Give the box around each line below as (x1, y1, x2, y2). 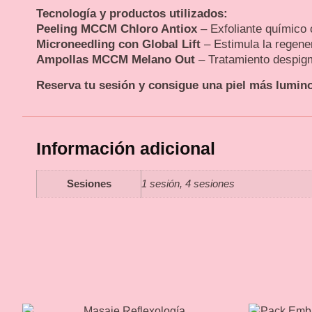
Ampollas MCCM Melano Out (36, 53, 195, 67)
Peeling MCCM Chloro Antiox (36, 22, 197, 36)
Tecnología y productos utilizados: (36, 7, 228, 21)
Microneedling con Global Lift (36, 38, 201, 52)
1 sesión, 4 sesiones (141, 177, 235, 189)
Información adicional (36, 138, 215, 158)
